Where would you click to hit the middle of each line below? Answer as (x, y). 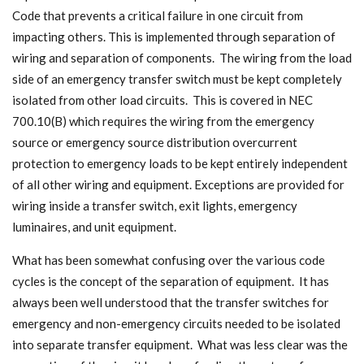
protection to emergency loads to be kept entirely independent (180, 164)
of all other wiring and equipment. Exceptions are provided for (178, 185)
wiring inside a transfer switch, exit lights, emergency (155, 206)
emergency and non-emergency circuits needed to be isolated (176, 323)
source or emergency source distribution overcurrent (155, 143)
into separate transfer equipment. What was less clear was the (180, 344)
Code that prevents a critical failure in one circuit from (158, 16)
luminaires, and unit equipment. (94, 227)
